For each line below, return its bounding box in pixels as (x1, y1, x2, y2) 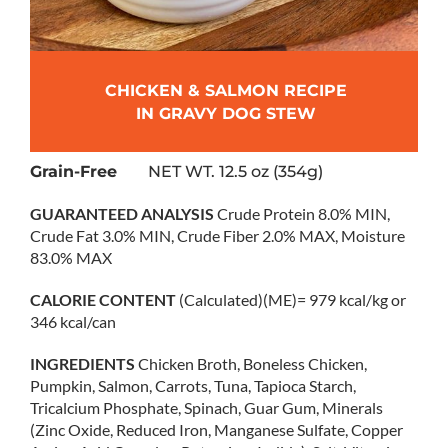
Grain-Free (30, 162, 132, 182)
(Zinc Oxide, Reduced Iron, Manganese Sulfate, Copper (30, 420, 403, 440)
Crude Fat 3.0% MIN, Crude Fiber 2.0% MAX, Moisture (30, 226, 405, 246)
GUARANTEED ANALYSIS (30, 204, 217, 224)
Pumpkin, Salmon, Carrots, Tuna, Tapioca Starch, (30, 376, 356, 396)
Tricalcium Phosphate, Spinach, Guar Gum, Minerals (30, 398, 383, 418)
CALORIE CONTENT (30, 290, 176, 310)
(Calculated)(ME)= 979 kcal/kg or (176, 290, 406, 310)
